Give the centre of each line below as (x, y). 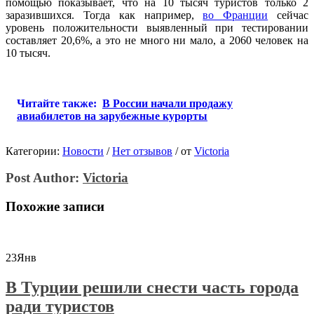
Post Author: (44, 178)
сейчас (288, 15)
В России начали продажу (168, 103)
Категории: (34, 151)
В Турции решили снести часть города (152, 287)
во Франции (235, 15)
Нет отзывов (142, 151)
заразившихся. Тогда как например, (104, 15)
